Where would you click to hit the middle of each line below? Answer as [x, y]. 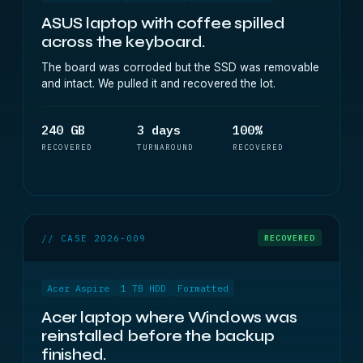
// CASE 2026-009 [94, 238]
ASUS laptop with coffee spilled [164, 23]
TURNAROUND [165, 147]
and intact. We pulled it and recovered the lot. [158, 83]
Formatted [203, 288]
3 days [159, 130]
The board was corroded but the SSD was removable [180, 67]
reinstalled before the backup [158, 336]
